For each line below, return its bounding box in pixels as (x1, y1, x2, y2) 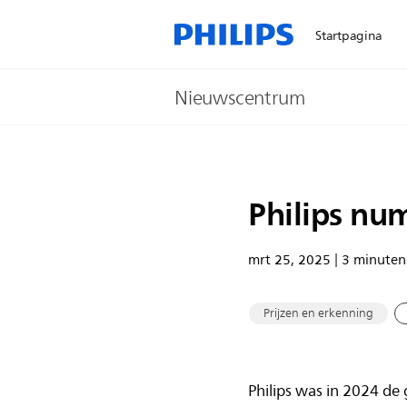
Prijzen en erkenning (263, 303, 373, 323)
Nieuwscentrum (174, 83, 306, 114)
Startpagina (315, 25, 382, 46)
